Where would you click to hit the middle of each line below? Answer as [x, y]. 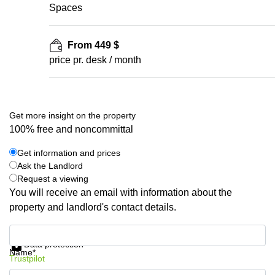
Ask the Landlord [50, 166]
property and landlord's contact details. [93, 207]
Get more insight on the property [72, 115]
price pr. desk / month [95, 60]
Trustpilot [27, 258]
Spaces [66, 8]
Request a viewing [53, 179]
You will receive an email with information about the [121, 192]
